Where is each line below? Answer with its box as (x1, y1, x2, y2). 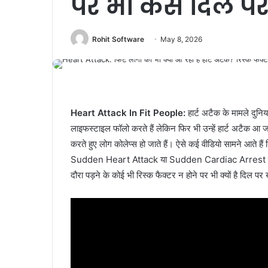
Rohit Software (92, 35, 144, 44)
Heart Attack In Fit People (71, 107, 183, 119)
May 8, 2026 (160, 35, 202, 44)
